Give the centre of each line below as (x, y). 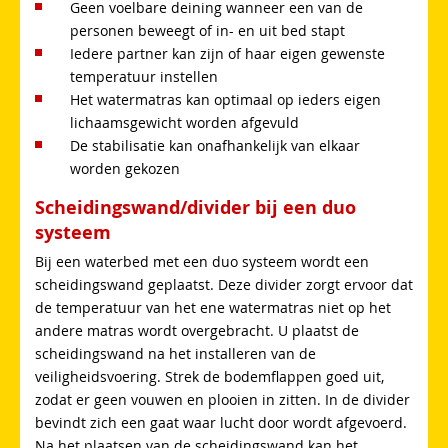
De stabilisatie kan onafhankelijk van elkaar (215, 145)
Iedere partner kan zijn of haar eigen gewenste (227, 53)
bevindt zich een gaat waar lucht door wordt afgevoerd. (221, 422)
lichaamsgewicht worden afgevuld (184, 122)
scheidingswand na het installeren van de (175, 353)
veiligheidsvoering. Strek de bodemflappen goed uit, (209, 376)
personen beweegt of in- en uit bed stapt (207, 30)
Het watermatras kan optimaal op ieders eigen (225, 99)
